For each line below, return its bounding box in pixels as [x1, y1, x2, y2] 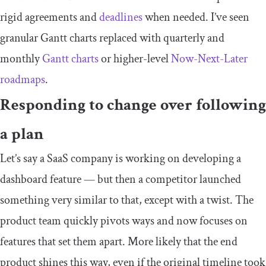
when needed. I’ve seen [142, 9, 249, 26]
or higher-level [99, 51, 169, 67]
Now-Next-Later [169, 51, 248, 67]
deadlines [99, 9, 142, 26]
